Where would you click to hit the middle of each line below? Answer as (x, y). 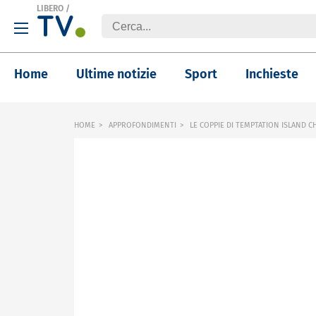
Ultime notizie (116, 74)
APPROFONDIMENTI (142, 125)
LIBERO (50, 8)
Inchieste (272, 74)
